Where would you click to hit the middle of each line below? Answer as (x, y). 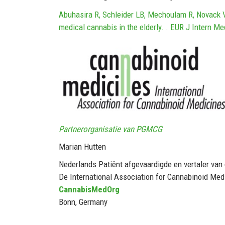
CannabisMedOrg (89, 190)
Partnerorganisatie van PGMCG (110, 129)
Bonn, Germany (83, 202)
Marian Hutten (82, 147)
